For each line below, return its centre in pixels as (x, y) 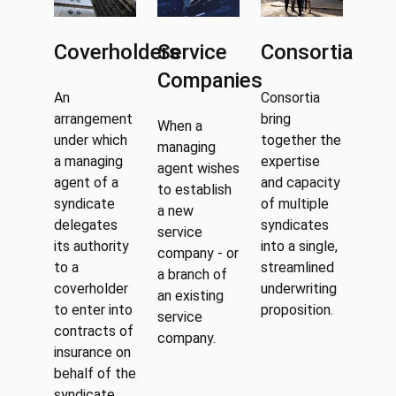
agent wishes (198, 168)
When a (179, 126)
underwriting (298, 289)
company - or (198, 253)
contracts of (93, 331)
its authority (91, 246)
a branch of (192, 274)
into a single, (299, 246)
